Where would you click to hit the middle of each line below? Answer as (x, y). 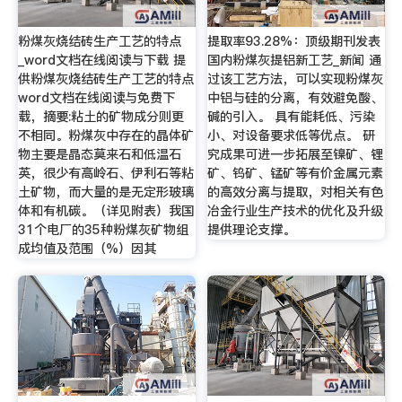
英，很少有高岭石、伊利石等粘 (105, 173)
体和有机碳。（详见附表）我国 (105, 210)
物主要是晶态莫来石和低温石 (99, 154)
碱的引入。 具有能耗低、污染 (292, 116)
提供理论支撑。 (252, 229)
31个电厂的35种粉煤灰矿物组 (103, 229)
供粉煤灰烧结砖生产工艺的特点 (105, 79)
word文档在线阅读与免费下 (96, 97)
